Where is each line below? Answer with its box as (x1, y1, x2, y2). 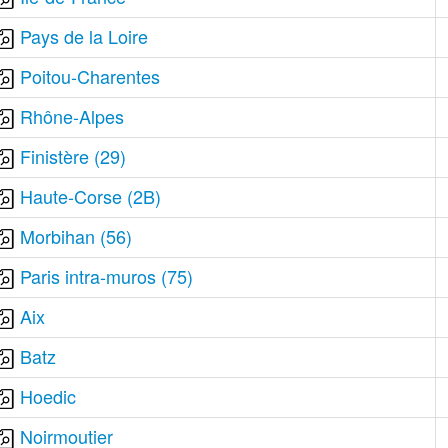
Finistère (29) (20, 143, 127, 169)
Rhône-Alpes (20, 103, 125, 129)
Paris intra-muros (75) (20, 263, 194, 289)
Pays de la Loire (20, 23, 149, 49)
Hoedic (20, 383, 77, 409)
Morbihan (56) (20, 223, 133, 249)
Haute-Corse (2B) (20, 183, 162, 209)
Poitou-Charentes (20, 63, 161, 89)
